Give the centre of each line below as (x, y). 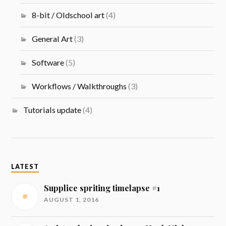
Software (48, 62)
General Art (52, 38)
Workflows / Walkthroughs (79, 86)
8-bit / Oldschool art (68, 15)
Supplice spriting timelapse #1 (102, 188)
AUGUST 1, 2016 (72, 199)
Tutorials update (52, 109)
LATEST (25, 166)
